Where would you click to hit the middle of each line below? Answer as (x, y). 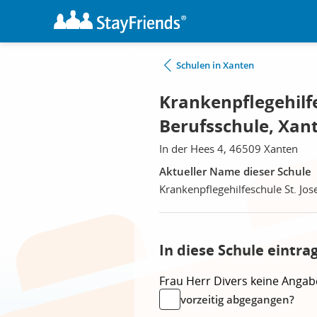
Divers (232, 281)
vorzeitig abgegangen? (237, 299)
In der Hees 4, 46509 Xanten (229, 149)
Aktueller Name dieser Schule (235, 171)
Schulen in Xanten (215, 65)
